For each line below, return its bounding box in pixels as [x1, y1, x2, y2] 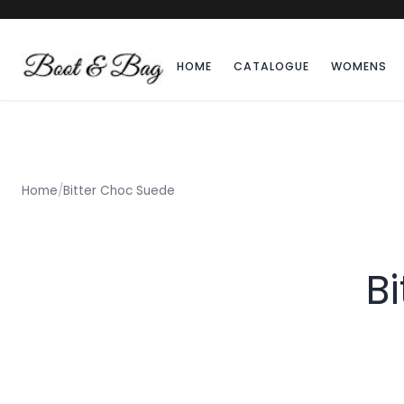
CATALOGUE [234, 59, 309, 75]
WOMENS [331, 59, 387, 75]
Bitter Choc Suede [63, 181, 175, 199]
